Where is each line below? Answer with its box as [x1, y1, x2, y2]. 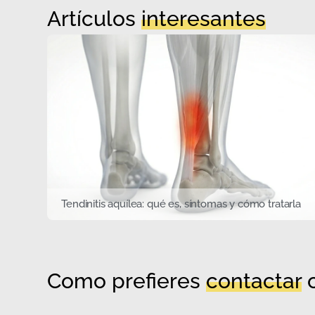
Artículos [47, 6, 142, 31]
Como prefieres [47, 268, 207, 293]
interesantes [141, 6, 266, 31]
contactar [206, 268, 302, 293]
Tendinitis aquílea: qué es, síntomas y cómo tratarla [61, 198, 301, 210]
